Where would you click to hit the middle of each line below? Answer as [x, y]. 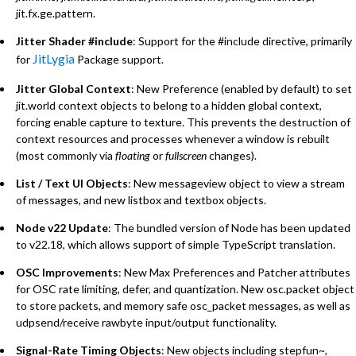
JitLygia [54, 59]
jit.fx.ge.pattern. [56, 14]
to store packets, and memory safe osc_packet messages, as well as [183, 306]
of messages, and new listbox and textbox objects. [141, 199]
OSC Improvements [67, 273]
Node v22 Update [62, 228]
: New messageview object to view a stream [236, 183]
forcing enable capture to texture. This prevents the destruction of [183, 122]
